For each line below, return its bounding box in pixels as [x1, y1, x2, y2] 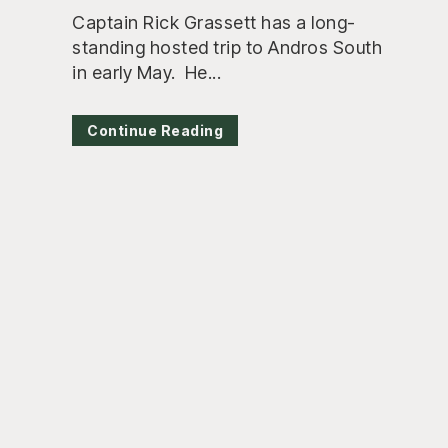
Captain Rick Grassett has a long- [72, 12, 356, 34]
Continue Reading [87, 122, 223, 140]
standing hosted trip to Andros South [72, 37, 382, 59]
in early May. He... [72, 62, 221, 84]
